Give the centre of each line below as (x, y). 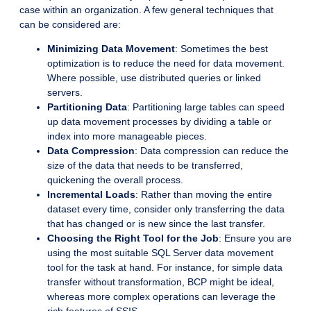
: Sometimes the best (221, 49)
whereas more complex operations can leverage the (161, 297)
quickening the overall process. (115, 180)
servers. (65, 93)
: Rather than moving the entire (204, 195)
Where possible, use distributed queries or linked (154, 78)
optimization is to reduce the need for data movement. (166, 64)
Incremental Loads (91, 195)
